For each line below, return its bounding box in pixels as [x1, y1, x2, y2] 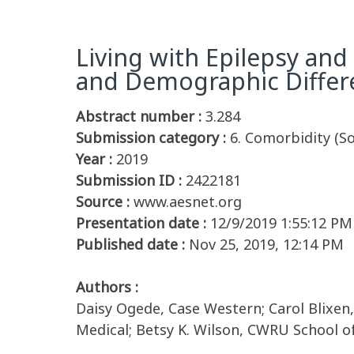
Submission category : [76, 128, 226, 147]
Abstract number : [76, 107, 201, 126]
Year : [76, 149, 112, 168]
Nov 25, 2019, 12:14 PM [189, 235, 344, 254]
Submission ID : [76, 171, 182, 190]
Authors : [76, 277, 138, 296]
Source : [76, 192, 130, 211]
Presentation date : [76, 213, 206, 232]
